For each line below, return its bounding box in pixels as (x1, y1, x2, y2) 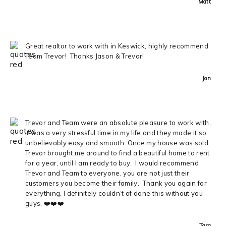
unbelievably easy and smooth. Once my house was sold (25, 138, 208, 147)
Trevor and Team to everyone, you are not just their (25, 168, 190, 177)
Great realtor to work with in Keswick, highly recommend (25, 41, 208, 50)
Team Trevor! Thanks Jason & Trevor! (25, 51, 144, 60)
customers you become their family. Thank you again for (25, 179, 207, 187)
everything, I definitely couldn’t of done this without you (25, 189, 203, 197)
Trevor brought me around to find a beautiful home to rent (25, 148, 210, 157)
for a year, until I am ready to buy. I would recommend (25, 158, 199, 167)
